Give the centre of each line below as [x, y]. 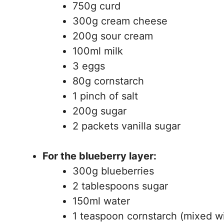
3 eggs [89, 66]
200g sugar [99, 111]
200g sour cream [113, 36]
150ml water [101, 201]
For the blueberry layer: [99, 156]
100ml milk [98, 51]
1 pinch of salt [105, 96]
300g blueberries [113, 171]
